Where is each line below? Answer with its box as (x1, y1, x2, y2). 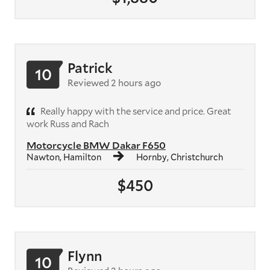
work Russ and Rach (27, 117, 109, 130)
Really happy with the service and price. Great (39, 104, 231, 117)
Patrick (67, 58, 113, 77)
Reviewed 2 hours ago (67, 76, 161, 89)
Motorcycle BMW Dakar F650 (27, 138, 166, 151)
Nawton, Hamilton (27, 151, 101, 163)
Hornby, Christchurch (136, 151, 223, 163)
